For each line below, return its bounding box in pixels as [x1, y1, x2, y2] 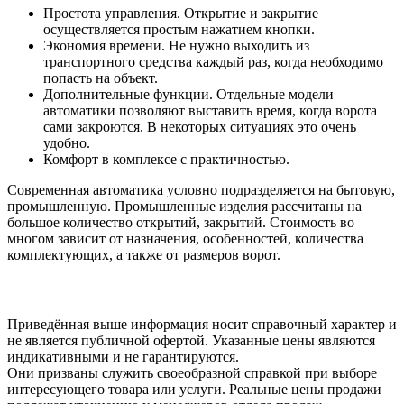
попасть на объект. [43, 69, 158, 86]
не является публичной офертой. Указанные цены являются [7, 333, 375, 349]
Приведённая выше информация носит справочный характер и [7, 317, 397, 333]
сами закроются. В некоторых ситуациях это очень [43, 118, 356, 134]
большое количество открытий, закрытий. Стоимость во [7, 214, 354, 230]
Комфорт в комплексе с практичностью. [43, 151, 289, 167]
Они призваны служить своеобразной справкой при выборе [7, 365, 377, 381]
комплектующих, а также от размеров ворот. [7, 246, 280, 262]
